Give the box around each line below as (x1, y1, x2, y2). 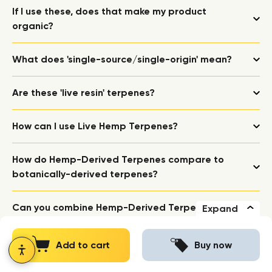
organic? (12, 20, 53, 32)
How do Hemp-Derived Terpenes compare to (12, 154, 224, 166)
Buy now (194, 239, 232, 251)
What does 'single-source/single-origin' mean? (12, 53, 232, 66)
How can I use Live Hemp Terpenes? (12, 120, 178, 132)
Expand (202, 203, 239, 214)
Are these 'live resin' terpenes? (12, 87, 155, 99)
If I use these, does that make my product (12, 5, 206, 18)
